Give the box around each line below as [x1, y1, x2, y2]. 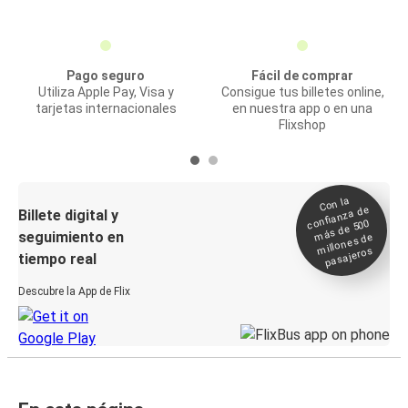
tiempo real [18, 250, 97, 269]
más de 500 [312, 217, 371, 244]
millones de [315, 229, 375, 258]
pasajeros [323, 244, 374, 270]
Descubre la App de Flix [18, 284, 130, 298]
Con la [318, 194, 352, 214]
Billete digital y [18, 207, 118, 225]
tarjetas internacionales [35, 101, 177, 116]
